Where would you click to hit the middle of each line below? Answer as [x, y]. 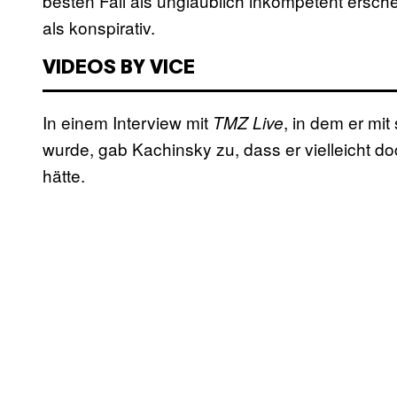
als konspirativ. [99, 27]
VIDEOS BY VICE [119, 69]
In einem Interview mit [128, 122]
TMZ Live [248, 123]
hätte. [64, 175]
